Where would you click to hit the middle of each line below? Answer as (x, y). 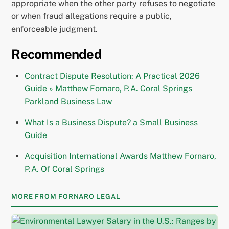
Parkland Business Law (68, 101)
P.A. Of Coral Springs (64, 169)
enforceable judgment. (55, 29)
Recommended (56, 54)
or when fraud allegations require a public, (92, 16)
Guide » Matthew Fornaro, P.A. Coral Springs (108, 88)
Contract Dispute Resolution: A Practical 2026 (112, 76)
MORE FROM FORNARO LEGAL (66, 196)
